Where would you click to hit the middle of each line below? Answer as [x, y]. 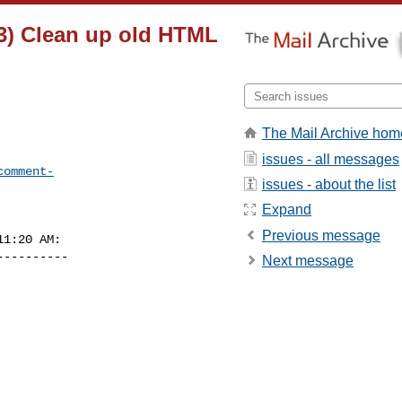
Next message [308, 261]
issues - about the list [329, 184]
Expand [287, 210]
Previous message [321, 235]
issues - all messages [331, 159]
